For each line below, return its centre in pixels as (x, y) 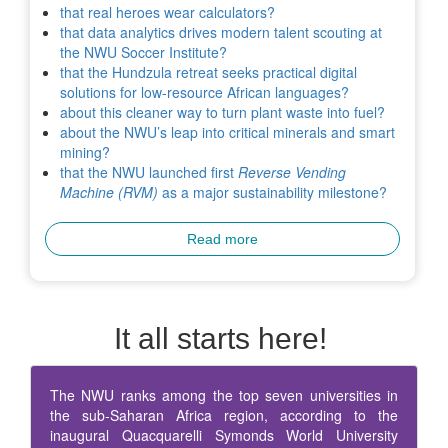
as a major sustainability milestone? (272, 192)
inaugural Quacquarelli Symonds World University (224, 435)
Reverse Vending (292, 172)
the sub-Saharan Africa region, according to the (224, 415)
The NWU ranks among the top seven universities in (224, 395)
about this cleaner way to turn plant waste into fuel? (222, 112)
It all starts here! (224, 339)
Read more (222, 239)
